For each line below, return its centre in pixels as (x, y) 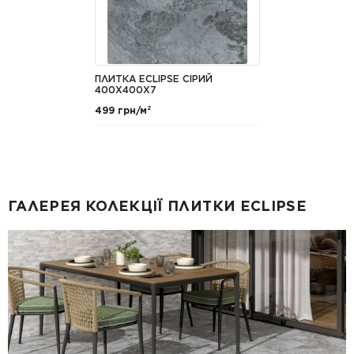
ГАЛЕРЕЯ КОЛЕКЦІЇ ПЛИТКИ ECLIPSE (158, 205)
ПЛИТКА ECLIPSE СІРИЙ (153, 78)
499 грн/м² (122, 110)
